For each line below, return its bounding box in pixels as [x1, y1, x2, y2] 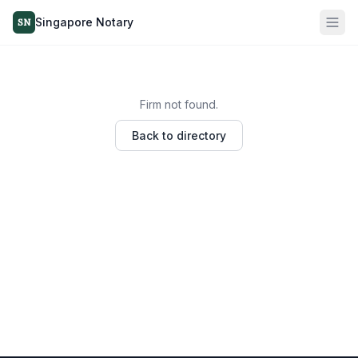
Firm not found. [140, 97, 218, 111]
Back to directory [132, 129, 226, 142]
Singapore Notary [35, 15, 133, 29]
